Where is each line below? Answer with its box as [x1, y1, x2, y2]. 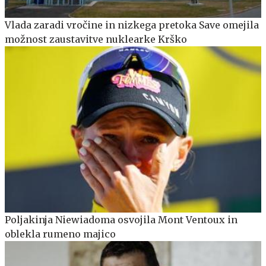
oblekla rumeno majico [5, 228, 116, 240]
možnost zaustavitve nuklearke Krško [5, 33, 187, 45]
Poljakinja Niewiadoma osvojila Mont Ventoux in [5, 214, 237, 226]
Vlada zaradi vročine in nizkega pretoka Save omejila [5, 18, 259, 31]
